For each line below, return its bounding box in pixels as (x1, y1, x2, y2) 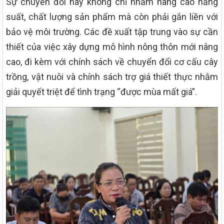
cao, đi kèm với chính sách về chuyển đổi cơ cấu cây (6, 56, 218, 67)
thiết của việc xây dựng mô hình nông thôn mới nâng (6, 41, 218, 52)
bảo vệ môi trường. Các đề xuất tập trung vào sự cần (6, 26, 218, 37)
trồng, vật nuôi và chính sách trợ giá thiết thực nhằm (6, 71, 218, 82)
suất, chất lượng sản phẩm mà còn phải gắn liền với (6, 11, 218, 22)
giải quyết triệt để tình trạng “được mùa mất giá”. (6, 86, 197, 97)
